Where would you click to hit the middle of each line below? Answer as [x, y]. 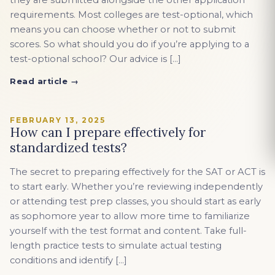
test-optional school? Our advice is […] [95, 59]
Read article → [45, 81]
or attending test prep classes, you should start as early [135, 201]
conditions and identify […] [68, 260]
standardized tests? [68, 148]
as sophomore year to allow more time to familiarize [130, 216]
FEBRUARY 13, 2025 [58, 120]
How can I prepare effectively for [108, 132]
